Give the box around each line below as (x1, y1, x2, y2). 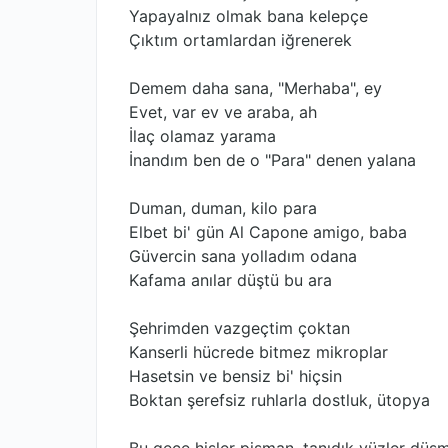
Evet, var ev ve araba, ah (129, 102, 317, 122)
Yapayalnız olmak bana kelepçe (129, 6, 368, 26)
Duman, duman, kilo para (129, 198, 317, 218)
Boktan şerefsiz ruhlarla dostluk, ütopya (129, 390, 430, 410)
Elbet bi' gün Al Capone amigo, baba (129, 222, 407, 242)
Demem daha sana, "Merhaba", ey (129, 78, 382, 98)
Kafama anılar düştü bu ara (129, 270, 332, 290)
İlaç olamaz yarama (129, 126, 276, 146)
